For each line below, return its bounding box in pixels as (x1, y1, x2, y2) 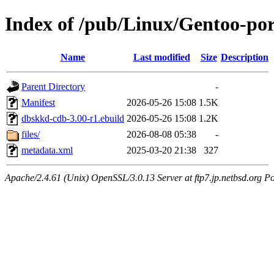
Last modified (133, 51, 190, 62)
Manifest (21, 97, 55, 108)
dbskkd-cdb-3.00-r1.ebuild (21, 113, 124, 124)
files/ (21, 128, 40, 139)
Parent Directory (21, 81, 85, 92)
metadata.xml (21, 144, 73, 155)
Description (221, 51, 268, 62)
